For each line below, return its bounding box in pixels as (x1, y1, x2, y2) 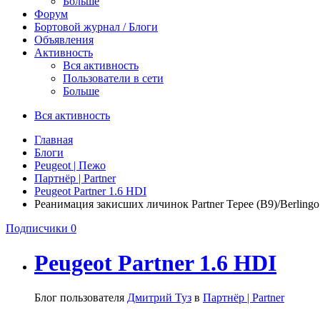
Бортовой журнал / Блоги (34, 20, 158, 33)
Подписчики (6, 221, 68, 234)
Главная (34, 133, 73, 146)
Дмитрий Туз (127, 291, 191, 304)
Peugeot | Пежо (34, 159, 106, 171)
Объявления (34, 33, 94, 46)
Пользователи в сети (63, 71, 164, 84)
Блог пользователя (34, 291, 127, 304)
